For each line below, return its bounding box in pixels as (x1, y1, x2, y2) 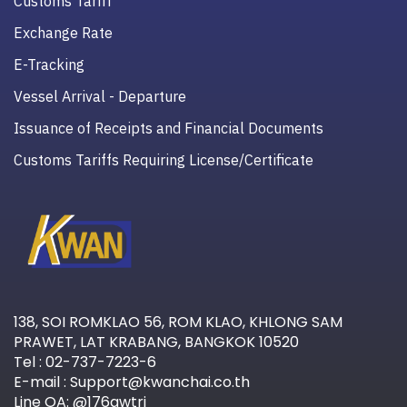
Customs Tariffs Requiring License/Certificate (14, 151, 313, 170)
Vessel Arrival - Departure (14, 87, 186, 106)
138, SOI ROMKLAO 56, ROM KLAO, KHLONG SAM (14, 312, 342, 333)
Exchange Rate (14, 24, 113, 43)
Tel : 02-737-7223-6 (14, 352, 156, 373)
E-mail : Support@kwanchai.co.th (14, 372, 250, 393)
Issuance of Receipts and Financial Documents (14, 119, 323, 138)
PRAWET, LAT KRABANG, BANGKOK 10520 (14, 332, 299, 353)
